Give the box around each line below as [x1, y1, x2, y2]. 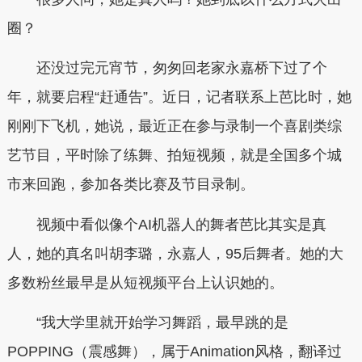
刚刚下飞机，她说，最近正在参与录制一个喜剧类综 [6, 118, 342, 135]
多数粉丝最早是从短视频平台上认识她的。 [6, 274, 284, 291]
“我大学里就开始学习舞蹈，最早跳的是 [6, 314, 288, 331]
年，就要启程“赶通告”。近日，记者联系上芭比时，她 [6, 89, 351, 106]
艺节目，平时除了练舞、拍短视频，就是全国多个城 [6, 147, 342, 164]
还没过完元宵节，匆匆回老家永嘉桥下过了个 [6, 60, 327, 77]
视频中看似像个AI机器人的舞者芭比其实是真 [6, 216, 326, 233]
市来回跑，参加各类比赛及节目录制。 [6, 176, 255, 193]
